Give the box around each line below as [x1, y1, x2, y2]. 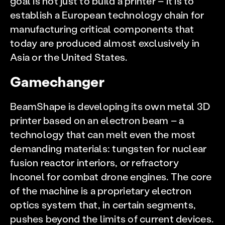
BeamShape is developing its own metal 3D [10, 99, 210, 113]
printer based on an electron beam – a [10, 114, 184, 127]
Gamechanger [10, 72, 104, 90]
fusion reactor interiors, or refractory [10, 156, 179, 169]
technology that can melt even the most [10, 128, 196, 141]
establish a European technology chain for [10, 8, 204, 21]
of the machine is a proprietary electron [10, 184, 191, 197]
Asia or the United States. [10, 50, 128, 63]
